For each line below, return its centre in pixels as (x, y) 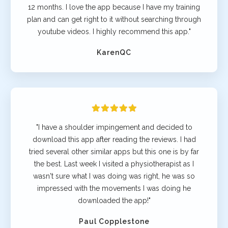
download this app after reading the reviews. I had (114, 139)
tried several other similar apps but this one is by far (114, 151)
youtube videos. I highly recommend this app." (114, 31)
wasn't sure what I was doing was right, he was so (114, 176)
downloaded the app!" (114, 200)
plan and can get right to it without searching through (114, 19)
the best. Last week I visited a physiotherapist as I (114, 164)
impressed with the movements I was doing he (114, 188)
